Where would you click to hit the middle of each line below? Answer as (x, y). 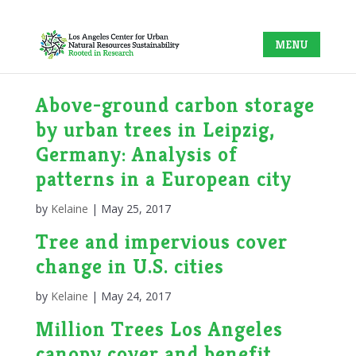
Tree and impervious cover (161, 242)
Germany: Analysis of (136, 154)
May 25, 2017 (135, 209)
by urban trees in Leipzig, (155, 130)
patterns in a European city (163, 179)
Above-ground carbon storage (175, 105)
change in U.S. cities (130, 266)
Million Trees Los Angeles (159, 329)
